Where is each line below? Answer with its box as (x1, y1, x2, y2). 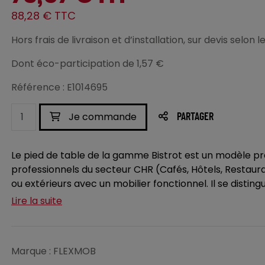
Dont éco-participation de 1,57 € (11, 57, 164, 70)
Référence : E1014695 (11, 80, 108, 94)
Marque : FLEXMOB (11, 244, 96, 258)
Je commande (66, 110, 137, 124)
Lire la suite (11, 194, 62, 208)
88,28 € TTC (11, 8, 76, 23)
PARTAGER (177, 112, 214, 122)
